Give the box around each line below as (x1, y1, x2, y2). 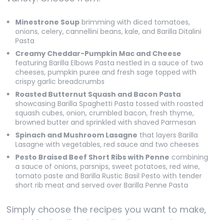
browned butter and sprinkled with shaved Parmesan (15, 117, 196, 127)
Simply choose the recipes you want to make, (6, 203, 207, 216)
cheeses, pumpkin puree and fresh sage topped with (15, 67, 196, 77)
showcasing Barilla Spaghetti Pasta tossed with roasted (15, 99, 203, 109)
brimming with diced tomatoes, (79, 17, 190, 27)
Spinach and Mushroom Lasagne (15, 130, 137, 140)
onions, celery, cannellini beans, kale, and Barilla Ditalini (15, 27, 201, 36)
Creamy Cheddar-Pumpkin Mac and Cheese (15, 49, 181, 58)
